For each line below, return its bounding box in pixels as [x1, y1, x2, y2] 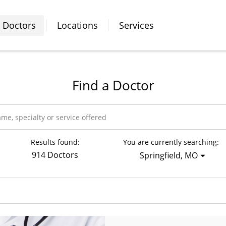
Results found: [30, 137, 80, 147]
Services [119, 19, 154, 31]
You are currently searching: [123, 137, 219, 147]
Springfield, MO [139, 150, 198, 161]
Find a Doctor [72, 76, 154, 94]
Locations [57, 19, 98, 31]
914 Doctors [32, 149, 78, 160]
